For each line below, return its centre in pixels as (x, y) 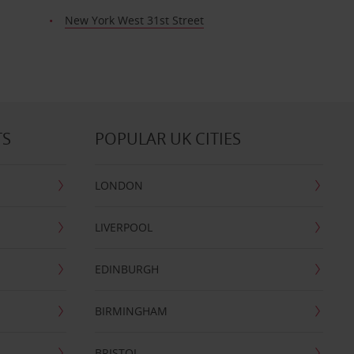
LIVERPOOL (123, 227)
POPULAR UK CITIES (168, 139)
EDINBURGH (126, 269)
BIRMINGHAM (131, 311)
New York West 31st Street (134, 20)
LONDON (119, 185)
